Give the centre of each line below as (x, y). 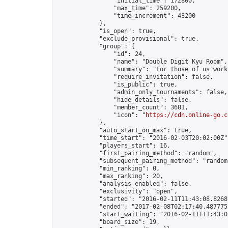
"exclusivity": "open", (117, 191)
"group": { (96, 46)
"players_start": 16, (113, 146)
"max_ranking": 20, (110, 176)
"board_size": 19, (108, 222)
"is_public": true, (117, 84)
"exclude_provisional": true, (128, 39)
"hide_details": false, (124, 100)
